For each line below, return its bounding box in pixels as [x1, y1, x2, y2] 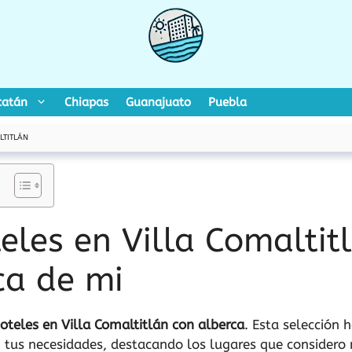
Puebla [208, 95, 247, 109]
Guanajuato [126, 95, 191, 109]
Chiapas [64, 95, 108, 109]
